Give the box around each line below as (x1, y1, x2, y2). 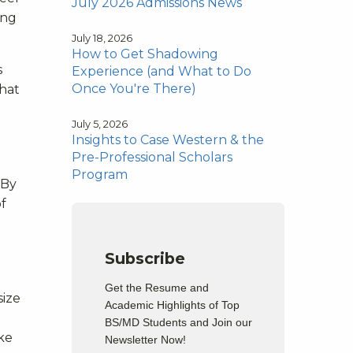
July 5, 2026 (72, 117, 128, 130)
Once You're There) (72, 80, 196, 96)
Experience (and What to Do (72, 63, 251, 79)
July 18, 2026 (72, 32, 132, 44)
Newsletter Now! (105, 333, 187, 346)
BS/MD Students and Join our (105, 315, 253, 329)
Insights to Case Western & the (72, 132, 264, 147)
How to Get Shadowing (72, 46, 218, 61)
